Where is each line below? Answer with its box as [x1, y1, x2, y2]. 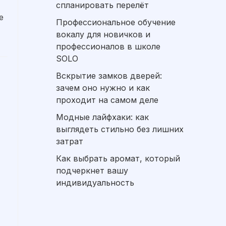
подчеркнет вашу [56, 165, 128, 176]
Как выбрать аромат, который [56, 153, 180, 163]
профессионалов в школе [56, 41, 160, 51]
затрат [56, 136, 83, 146]
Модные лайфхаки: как [56, 111, 149, 122]
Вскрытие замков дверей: [56, 70, 162, 81]
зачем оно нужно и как [56, 82, 150, 93]
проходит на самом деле [56, 94, 158, 105]
